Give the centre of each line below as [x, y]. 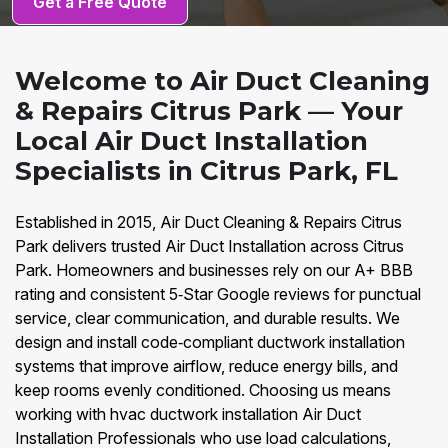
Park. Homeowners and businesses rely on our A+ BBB [214, 270]
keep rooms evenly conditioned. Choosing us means [203, 390]
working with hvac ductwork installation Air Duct [188, 414]
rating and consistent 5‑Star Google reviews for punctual [218, 294]
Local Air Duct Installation [191, 141]
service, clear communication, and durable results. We [207, 318]
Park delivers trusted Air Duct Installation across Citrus [209, 246]
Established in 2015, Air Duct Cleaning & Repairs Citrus [208, 222]
